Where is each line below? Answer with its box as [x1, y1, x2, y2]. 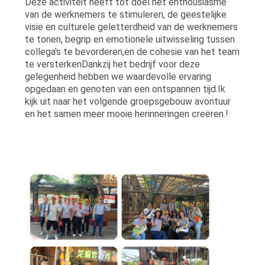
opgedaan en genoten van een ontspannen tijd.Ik [24, 83, 225, 95]
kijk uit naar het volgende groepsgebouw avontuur [24, 95, 231, 107]
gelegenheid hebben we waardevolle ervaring [24, 70, 211, 82]
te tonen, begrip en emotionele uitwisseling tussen [24, 33, 235, 45]
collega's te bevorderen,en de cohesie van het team [24, 46, 240, 57]
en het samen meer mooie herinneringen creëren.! [24, 108, 228, 119]
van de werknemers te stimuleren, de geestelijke [24, 8, 227, 20]
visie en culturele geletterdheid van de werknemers [24, 21, 238, 33]
